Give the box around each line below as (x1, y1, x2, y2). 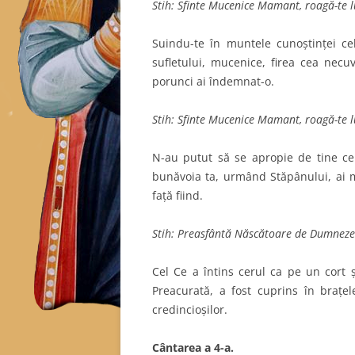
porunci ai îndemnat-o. (152, 73, 274, 89)
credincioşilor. (152, 301, 227, 317)
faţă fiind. (152, 187, 203, 203)
